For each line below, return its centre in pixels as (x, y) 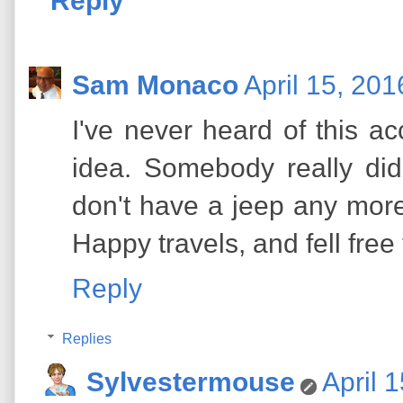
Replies (86, 339)
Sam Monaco (155, 85)
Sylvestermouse (191, 382)
